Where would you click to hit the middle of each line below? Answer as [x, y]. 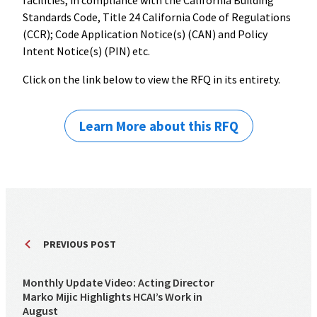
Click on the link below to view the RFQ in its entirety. [151, 79]
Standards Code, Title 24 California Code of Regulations [157, 17]
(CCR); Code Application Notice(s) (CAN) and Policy [145, 34]
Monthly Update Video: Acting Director [119, 282]
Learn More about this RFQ [158, 126]
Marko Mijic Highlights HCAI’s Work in [113, 296]
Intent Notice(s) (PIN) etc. [86, 51]
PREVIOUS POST [80, 244]
